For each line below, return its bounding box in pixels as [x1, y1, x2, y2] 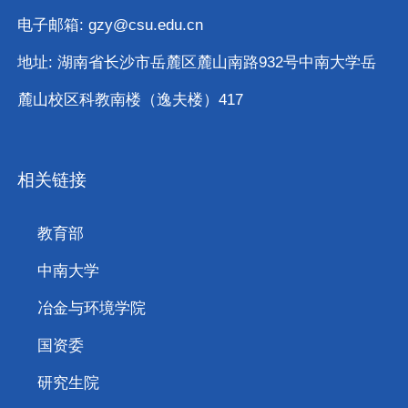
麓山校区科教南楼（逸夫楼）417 [17, 90, 244, 108]
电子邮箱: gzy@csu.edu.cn [17, 15, 204, 34]
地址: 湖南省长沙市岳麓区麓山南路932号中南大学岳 [17, 53, 377, 71]
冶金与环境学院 [36, 299, 146, 317]
